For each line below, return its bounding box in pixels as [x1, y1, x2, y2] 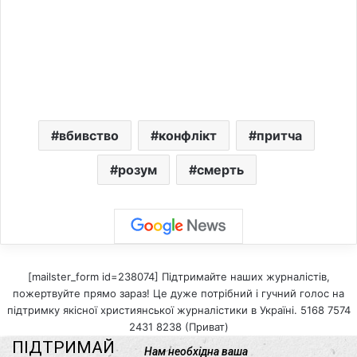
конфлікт [159, 127, 217, 143]
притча [257, 127, 302, 143]
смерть [196, 161, 244, 178]
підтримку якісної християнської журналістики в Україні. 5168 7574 [6, 303, 351, 316]
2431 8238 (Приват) [128, 320, 229, 333]
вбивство [59, 127, 119, 143]
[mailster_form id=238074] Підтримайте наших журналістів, [27, 269, 330, 283]
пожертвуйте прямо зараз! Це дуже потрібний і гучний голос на [13, 286, 344, 300]
